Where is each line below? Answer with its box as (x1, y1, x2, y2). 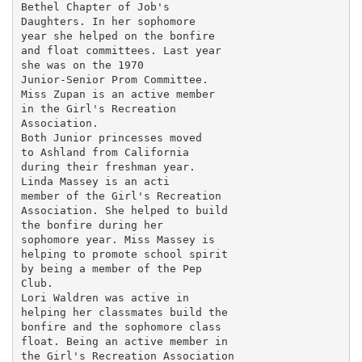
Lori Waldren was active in (20, 291, 189, 304)
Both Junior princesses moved (20, 131, 202, 144)
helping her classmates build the (20, 305, 228, 318)
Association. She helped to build (20, 204, 228, 217)
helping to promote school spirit (20, 247, 228, 260)
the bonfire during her (20, 218, 163, 231)
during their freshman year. (20, 160, 196, 173)
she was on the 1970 (20, 58, 144, 71)
